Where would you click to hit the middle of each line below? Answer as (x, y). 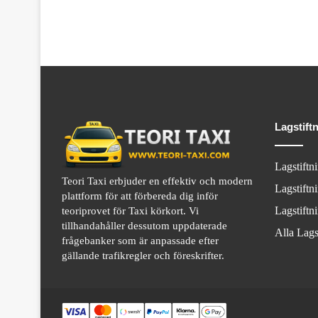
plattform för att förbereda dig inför (140, 196)
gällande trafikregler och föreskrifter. (143, 255)
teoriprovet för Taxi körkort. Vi (130, 210)
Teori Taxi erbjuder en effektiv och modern (157, 181)
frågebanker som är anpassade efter (140, 240)
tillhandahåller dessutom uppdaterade (144, 225)
